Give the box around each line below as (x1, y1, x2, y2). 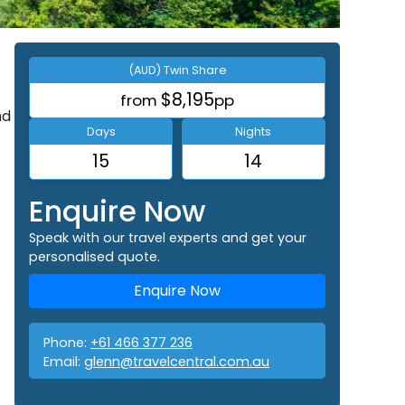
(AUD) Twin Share (127, 61, 227, 78)
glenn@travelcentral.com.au (84, 352, 269, 371)
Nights (235, 123, 272, 139)
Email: (43, 352, 84, 371)
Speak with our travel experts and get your (29, 228, 306, 247)
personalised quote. (29, 247, 160, 266)
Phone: (43, 333, 90, 352)
